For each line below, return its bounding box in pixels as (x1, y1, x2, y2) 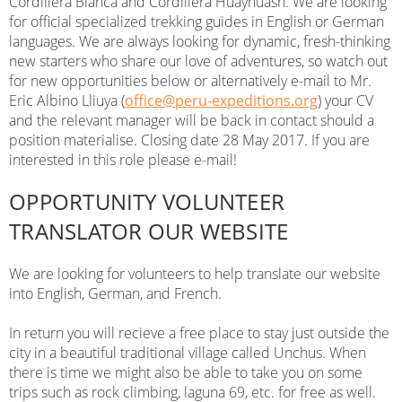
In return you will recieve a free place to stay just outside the (9, 323, 390, 344)
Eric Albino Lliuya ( (9, 90, 126, 110)
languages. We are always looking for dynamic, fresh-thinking (9, 31, 391, 51)
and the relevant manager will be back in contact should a (9, 109, 375, 130)
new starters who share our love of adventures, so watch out (9, 50, 389, 71)
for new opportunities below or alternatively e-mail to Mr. (9, 70, 372, 91)
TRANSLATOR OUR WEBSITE (9, 216, 289, 247)
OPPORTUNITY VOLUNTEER (9, 187, 285, 217)
